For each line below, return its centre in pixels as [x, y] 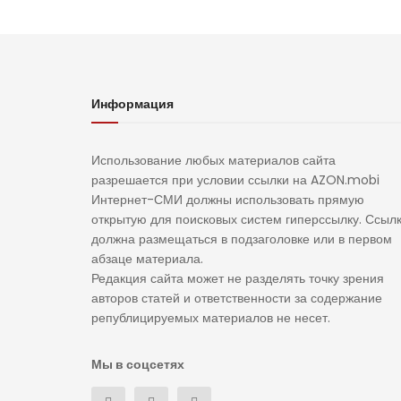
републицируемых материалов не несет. [211, 317]
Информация [132, 103]
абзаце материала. [147, 258]
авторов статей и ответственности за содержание [237, 298]
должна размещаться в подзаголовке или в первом [242, 239]
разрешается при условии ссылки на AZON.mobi [235, 179]
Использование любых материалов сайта [213, 160]
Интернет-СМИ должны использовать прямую [228, 199]
